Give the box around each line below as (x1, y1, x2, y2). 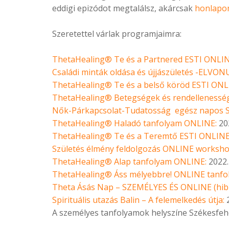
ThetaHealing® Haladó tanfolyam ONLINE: (52, 118, 217, 129)
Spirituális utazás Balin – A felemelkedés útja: (52, 194, 224, 206)
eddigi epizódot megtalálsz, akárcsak (52, 3, 195, 14)
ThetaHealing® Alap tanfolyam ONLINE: (52, 156, 207, 168)
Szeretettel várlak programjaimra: (52, 28, 181, 40)
